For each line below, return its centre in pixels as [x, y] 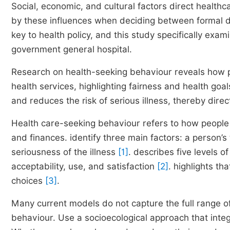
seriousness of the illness [65, 152]
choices [28, 181]
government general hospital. [72, 49]
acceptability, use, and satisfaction [84, 166]
